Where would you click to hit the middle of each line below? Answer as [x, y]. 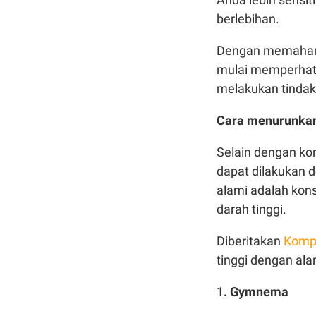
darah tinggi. [251, 209]
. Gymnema [256, 292]
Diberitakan [250, 241]
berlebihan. [248, 19]
